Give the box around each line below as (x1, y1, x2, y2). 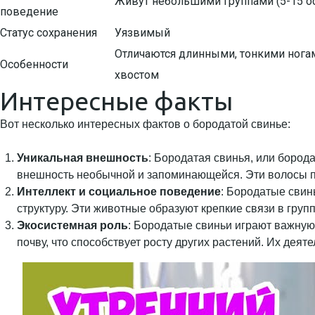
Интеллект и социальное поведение (17, 186, 221, 198)
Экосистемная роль (17, 219, 128, 231)
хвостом (115, 68, 159, 82)
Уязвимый (115, 26, 170, 39)
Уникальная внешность (17, 152, 148, 164)
